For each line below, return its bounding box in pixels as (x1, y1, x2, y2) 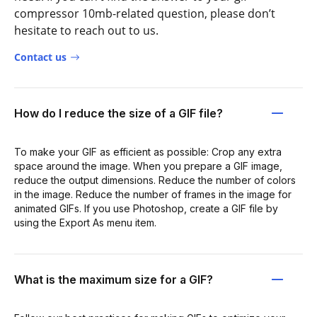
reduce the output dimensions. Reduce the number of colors (14, 174, 296, 186)
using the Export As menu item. (14, 217, 156, 229)
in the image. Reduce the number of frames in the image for (14, 188, 292, 200)
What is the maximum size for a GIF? (14, 272, 213, 287)
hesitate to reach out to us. (14, 23, 158, 38)
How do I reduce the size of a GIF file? (14, 106, 223, 120)
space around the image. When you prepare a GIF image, (14, 160, 282, 172)
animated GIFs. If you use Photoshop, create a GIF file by (14, 202, 278, 214)
